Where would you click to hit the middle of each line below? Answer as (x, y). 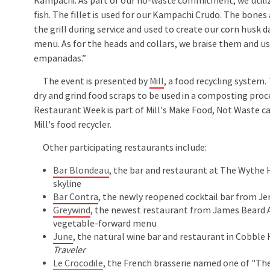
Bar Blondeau (81, 170)
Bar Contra (76, 197)
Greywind (72, 210)
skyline (67, 184)
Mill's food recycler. (74, 124)
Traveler (70, 250)
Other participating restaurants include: (121, 148)
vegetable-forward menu (106, 223)
